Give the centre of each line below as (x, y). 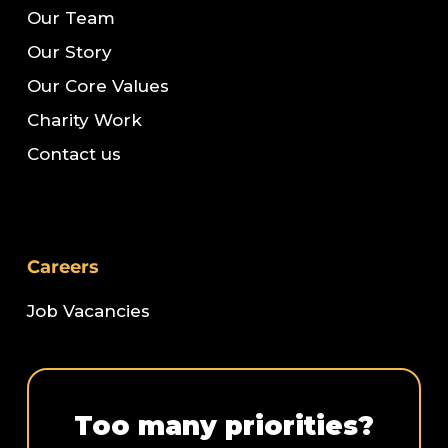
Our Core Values (97, 86)
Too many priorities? (223, 426)
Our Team (70, 18)
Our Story (69, 52)
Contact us (73, 154)
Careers (62, 267)
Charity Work (84, 120)
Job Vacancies (88, 311)
